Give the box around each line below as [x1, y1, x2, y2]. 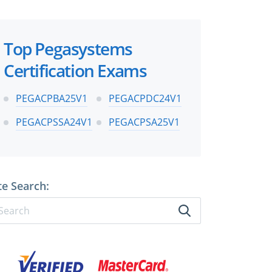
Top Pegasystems [4, 36, 133, 60]
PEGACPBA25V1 [16, 91, 87, 105]
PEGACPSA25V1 [109, 115, 180, 129]
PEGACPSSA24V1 [16, 115, 92, 129]
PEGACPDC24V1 [109, 91, 182, 105]
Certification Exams [4, 58, 147, 82]
